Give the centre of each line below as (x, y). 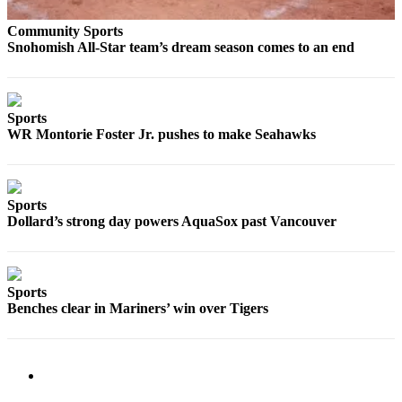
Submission (128, 269)
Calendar (121, 249)
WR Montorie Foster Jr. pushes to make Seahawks (162, 135)
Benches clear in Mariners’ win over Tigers (138, 309)
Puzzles (113, 161)
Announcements (145, 215)
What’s (112, 68)
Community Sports (65, 31)
